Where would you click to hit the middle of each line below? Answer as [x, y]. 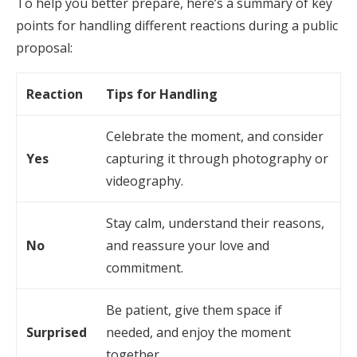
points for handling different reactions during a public [177, 25]
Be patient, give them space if [194, 310]
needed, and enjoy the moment [198, 332]
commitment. [145, 268]
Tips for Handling [162, 94]
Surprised [57, 332]
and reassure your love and [188, 245]
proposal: [44, 48]
